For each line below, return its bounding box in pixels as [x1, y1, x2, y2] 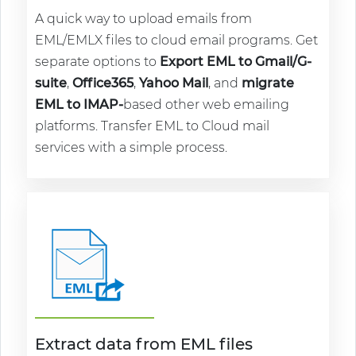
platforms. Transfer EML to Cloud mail [35, 118, 269, 133]
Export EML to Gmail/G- [160, 54, 311, 69]
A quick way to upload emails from [35, 11, 252, 26]
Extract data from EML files [35, 335, 253, 354]
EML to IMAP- [35, 97, 123, 112]
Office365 [72, 75, 133, 91]
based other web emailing [123, 97, 289, 112]
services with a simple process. [35, 140, 227, 155]
